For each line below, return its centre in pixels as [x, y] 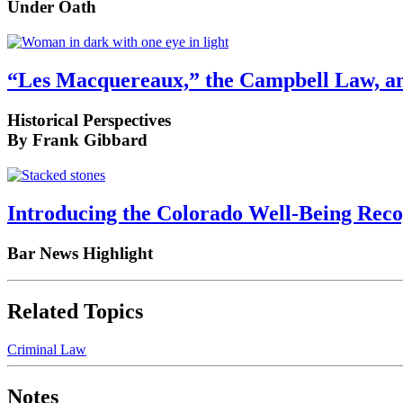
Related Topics [75, 312]
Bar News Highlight [80, 253]
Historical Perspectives [89, 120]
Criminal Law [47, 350]
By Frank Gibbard [77, 140]
